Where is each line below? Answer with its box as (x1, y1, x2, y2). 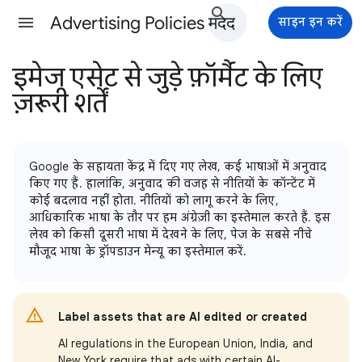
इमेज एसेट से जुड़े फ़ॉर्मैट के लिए (13, 61, 323, 94)
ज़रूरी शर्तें (13, 87, 107, 120)
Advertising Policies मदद (50, 12, 235, 34)
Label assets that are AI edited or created (58, 309, 308, 324)
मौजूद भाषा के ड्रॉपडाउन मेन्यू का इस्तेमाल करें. (29, 244, 247, 259)
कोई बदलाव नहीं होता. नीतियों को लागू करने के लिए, (29, 193, 279, 208)
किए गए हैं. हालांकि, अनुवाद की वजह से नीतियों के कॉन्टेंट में (29, 176, 316, 191)
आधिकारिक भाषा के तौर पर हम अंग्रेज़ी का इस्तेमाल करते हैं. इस (29, 210, 331, 225)
